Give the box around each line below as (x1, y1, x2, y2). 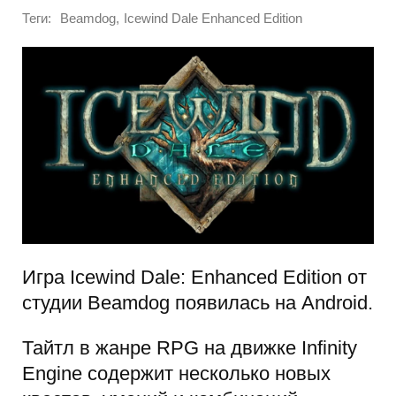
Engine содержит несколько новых (22, 362, 331, 385)
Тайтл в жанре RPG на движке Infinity (22, 337, 357, 360)
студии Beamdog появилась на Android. (22, 291, 373, 314)
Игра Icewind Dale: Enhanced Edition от (22, 265, 367, 288)
